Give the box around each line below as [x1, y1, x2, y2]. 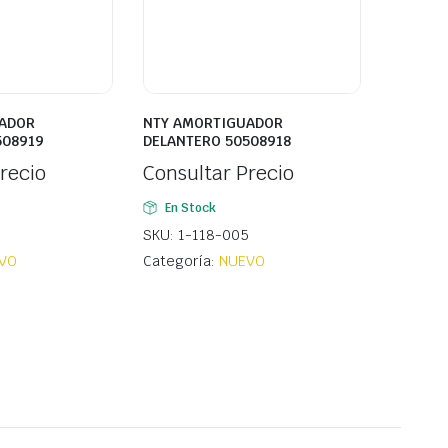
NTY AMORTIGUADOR [143, 114, 283, 133]
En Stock [164, 200, 216, 217]
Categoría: [143, 252, 219, 271]
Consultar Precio [143, 160, 294, 187]
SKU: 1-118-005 [143, 226, 249, 245]
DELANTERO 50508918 [143, 132, 291, 151]
